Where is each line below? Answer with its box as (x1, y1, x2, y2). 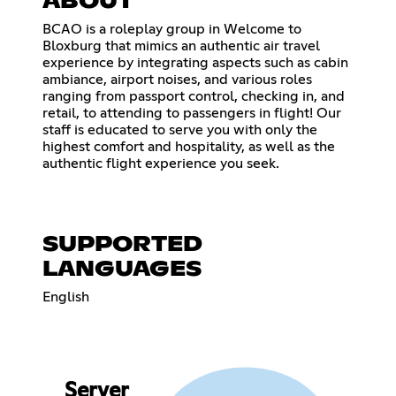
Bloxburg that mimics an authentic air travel (42, 38, 320, 53)
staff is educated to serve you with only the (42, 122, 317, 137)
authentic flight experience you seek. (42, 156, 279, 171)
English (42, 289, 89, 304)
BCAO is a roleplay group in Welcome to (42, 21, 301, 36)
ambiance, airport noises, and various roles (42, 72, 312, 87)
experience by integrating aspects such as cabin (42, 55, 348, 70)
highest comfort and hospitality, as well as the (42, 139, 335, 154)
